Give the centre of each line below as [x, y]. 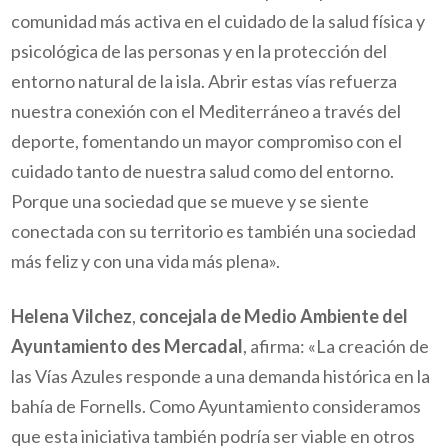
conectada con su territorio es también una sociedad [214, 230]
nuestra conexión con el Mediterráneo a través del [206, 110]
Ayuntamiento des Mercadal [127, 346]
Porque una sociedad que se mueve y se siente [190, 200]
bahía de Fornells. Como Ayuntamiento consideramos [216, 406]
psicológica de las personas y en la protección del [199, 50]
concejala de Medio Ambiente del [274, 316]
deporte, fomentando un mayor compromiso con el [207, 140]
